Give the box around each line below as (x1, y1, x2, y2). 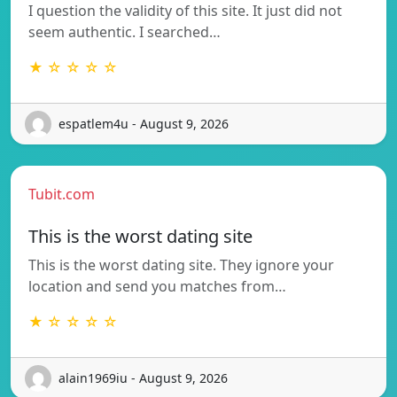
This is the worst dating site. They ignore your (28, 254, 334, 275)
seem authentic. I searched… (28, 21, 221, 42)
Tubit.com (28, 183, 95, 204)
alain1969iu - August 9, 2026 (58, 370, 228, 387)
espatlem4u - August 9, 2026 (58, 115, 229, 133)
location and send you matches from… (28, 276, 286, 296)
